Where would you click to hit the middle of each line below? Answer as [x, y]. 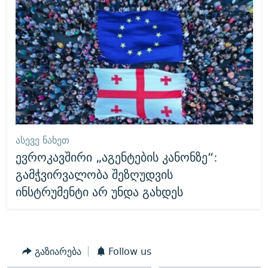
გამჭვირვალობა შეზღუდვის [94, 175]
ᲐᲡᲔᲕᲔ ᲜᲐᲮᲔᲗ [42, 141]
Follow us [130, 251]
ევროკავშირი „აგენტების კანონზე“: [116, 157]
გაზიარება [58, 251]
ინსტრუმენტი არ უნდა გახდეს [99, 192]
